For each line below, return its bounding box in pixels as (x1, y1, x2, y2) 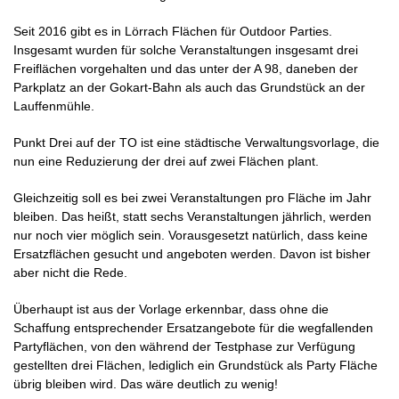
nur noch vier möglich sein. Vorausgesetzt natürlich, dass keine (13, 227, 368, 242)
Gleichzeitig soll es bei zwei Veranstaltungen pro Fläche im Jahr (13, 190, 371, 205)
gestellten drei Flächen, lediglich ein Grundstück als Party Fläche (13, 357, 378, 372)
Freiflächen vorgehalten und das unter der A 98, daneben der (13, 61, 358, 76)
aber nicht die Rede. (13, 265, 127, 280)
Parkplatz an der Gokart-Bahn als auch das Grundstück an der (13, 79, 365, 94)
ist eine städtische (141, 134, 241, 150)
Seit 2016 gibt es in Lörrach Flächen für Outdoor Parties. (13, 23, 332, 38)
